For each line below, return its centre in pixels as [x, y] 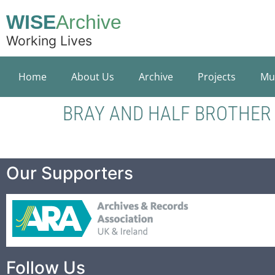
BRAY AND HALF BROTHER [167, 114]
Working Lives [49, 41]
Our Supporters [70, 173]
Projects [217, 77]
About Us [93, 77]
